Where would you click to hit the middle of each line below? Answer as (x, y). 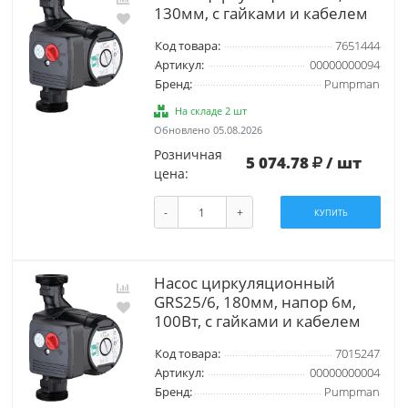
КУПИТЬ (331, 212)
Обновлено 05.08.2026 (208, 129)
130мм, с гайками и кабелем (260, 13)
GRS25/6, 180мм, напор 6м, (255, 302)
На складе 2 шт (211, 110)
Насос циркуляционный (244, 283)
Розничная (188, 154)
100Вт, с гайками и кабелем (257, 321)
